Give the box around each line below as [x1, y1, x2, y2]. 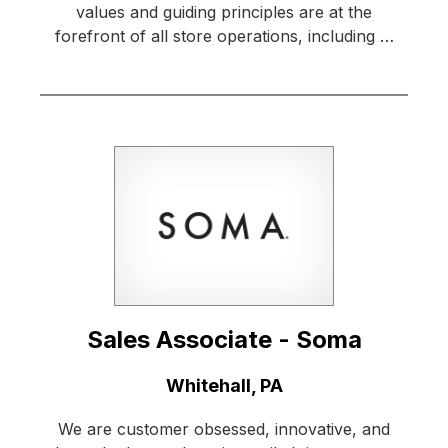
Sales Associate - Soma [86, 325, 362, 355]
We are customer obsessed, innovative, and [58, 419, 390, 440]
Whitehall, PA [165, 375, 283, 397]
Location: [39, 374, 121, 396]
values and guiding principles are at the [76, 2, 372, 23]
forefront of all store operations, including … [54, 26, 394, 47]
